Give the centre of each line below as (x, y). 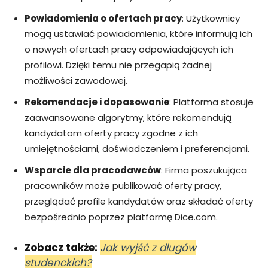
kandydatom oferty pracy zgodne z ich (111, 133)
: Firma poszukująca (204, 170)
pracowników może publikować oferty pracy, (123, 185)
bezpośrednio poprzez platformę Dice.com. (121, 217)
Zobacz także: (62, 247)
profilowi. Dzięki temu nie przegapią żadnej (118, 65)
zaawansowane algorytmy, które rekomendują (128, 117)
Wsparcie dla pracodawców (93, 170)
